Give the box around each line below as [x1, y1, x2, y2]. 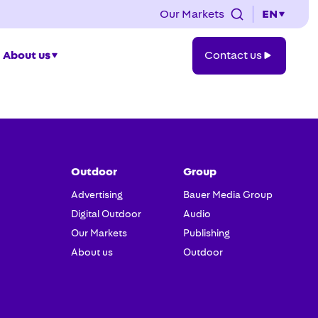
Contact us [204, 48, 263, 62]
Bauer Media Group [182, 189, 273, 201]
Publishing [182, 227, 230, 239]
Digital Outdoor [70, 208, 141, 220]
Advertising [70, 189, 123, 201]
